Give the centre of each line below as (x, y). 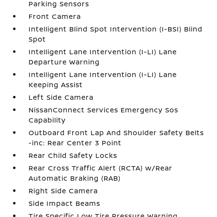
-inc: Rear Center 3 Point (75, 143)
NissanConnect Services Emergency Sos (104, 110)
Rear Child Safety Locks (73, 155)
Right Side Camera (63, 191)
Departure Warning (64, 62)
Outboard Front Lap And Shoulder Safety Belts (116, 132)
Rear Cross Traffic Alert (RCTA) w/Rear (101, 168)
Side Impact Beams (65, 203)
